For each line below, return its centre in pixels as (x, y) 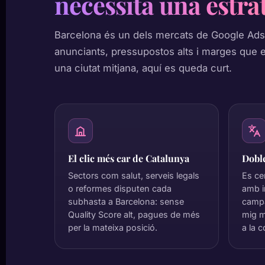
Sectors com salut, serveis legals (134, 175)
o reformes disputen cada (120, 188)
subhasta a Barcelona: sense (126, 201)
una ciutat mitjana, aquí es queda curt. (143, 68)
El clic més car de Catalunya (129, 158)
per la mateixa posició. (113, 227)
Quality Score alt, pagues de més (134, 214)
